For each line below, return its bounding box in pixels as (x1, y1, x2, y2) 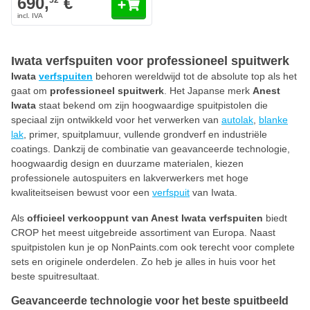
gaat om (11, 85, 50, 96)
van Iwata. (190, 187, 237, 198)
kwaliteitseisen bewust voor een (11, 187, 152, 198)
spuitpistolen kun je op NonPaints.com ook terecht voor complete (11, 241, 295, 253)
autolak (221, 114, 253, 125)
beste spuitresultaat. (11, 271, 100, 282)
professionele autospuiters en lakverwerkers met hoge (11, 172, 248, 183)
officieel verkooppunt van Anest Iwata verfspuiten (27, 212, 263, 224)
